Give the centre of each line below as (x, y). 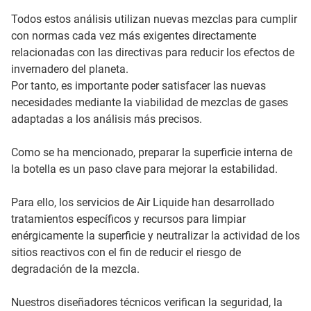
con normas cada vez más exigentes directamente (134, 35)
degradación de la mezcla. (75, 269)
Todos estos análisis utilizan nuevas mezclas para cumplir (154, 19)
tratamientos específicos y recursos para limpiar (128, 219)
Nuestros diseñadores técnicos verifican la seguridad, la (147, 302)
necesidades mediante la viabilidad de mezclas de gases (150, 102)
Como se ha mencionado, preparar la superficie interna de (152, 152)
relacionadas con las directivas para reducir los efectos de (153, 52)
